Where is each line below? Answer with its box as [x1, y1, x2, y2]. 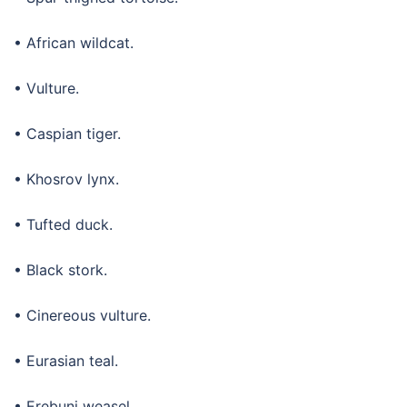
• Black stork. [14, 260, 107, 279]
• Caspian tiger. [14, 124, 121, 143]
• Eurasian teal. [14, 351, 118, 370]
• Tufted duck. [14, 214, 113, 233]
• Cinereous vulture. [14, 305, 151, 324]
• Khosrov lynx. [14, 169, 119, 188]
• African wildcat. [14, 33, 134, 52]
